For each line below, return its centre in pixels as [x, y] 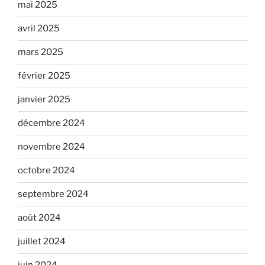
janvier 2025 [44, 100]
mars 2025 [41, 52]
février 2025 [44, 76]
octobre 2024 [46, 171]
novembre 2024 [51, 147]
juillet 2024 [42, 242]
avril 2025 [39, 29]
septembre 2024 [53, 194]
